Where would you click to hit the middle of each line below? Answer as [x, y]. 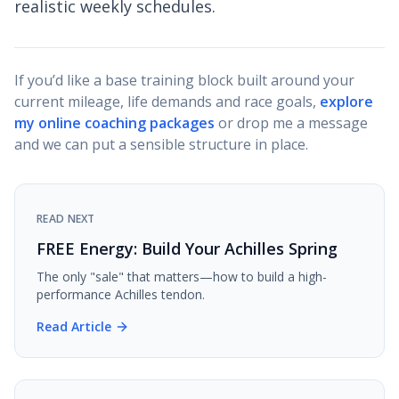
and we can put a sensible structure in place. [161, 145]
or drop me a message [293, 123]
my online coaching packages [114, 123]
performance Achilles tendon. [121, 295]
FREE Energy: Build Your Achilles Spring [187, 249]
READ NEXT [66, 219]
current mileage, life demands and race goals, [165, 102]
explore [346, 102]
